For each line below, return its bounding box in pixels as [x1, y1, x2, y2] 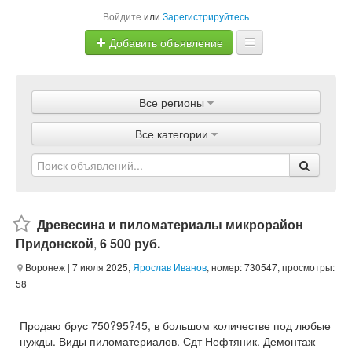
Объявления [143, 109, 209, 125]
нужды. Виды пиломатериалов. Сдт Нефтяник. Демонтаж [20, 333, 315, 349]
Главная [155, 78, 197, 93]
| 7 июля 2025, [65, 260, 133, 273]
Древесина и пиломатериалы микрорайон [37, 215, 303, 233]
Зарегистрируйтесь [163, 9, 249, 23]
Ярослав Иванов [133, 260, 207, 273]
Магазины [150, 141, 202, 156]
